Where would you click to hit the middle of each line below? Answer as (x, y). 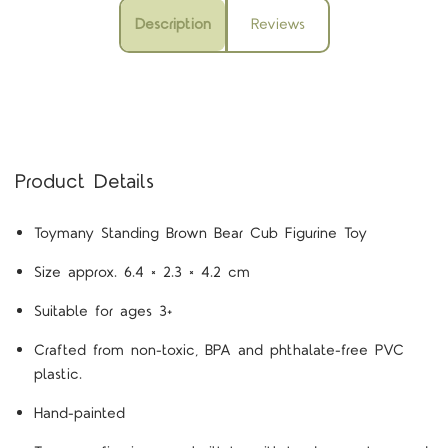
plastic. (57, 374)
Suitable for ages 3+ (102, 311)
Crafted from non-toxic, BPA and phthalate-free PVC (218, 350)
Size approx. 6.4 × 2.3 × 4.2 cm (141, 272)
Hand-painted (79, 413)
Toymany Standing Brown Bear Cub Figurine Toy (200, 233)
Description (172, 25)
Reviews (277, 25)
